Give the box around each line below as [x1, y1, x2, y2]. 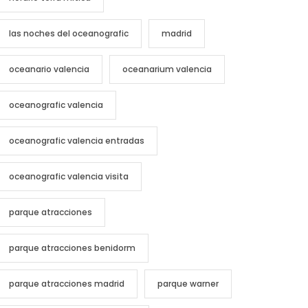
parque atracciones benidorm [9, 241, 136, 254]
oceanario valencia [9, 63, 90, 75]
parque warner [157, 277, 219, 289]
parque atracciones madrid [9, 277, 125, 289]
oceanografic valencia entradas [9, 134, 145, 146]
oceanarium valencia [122, 63, 212, 75]
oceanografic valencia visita [9, 170, 129, 182]
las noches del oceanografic [9, 27, 129, 39]
